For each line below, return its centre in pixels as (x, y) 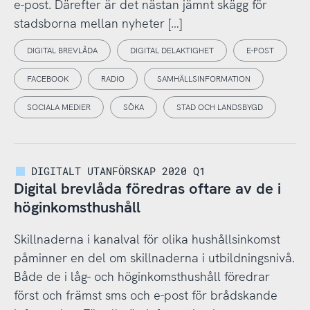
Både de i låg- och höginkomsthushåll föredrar (142, 277)
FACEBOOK (47, 79)
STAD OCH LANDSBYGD (219, 108)
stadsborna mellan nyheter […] (98, 23)
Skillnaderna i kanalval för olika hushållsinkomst (147, 239)
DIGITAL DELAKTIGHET (172, 51)
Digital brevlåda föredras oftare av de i (147, 189)
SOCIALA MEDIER (58, 108)
